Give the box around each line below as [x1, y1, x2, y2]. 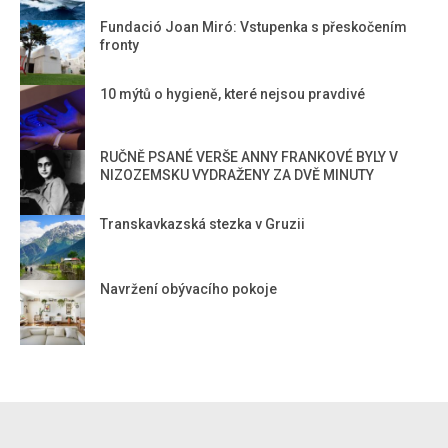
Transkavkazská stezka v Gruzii [100, 215, 305, 232]
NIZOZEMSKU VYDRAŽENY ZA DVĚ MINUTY [100, 166, 374, 183]
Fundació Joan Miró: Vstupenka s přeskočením [100, 18, 407, 35]
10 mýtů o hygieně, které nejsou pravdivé [100, 85, 365, 102]
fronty [100, 36, 139, 53]
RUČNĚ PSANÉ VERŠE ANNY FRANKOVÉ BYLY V [100, 148, 398, 165]
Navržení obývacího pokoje [100, 280, 277, 297]
